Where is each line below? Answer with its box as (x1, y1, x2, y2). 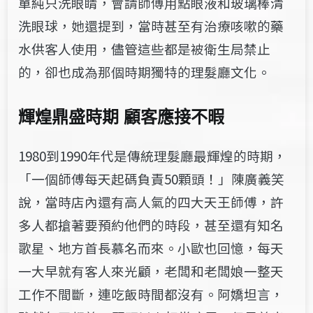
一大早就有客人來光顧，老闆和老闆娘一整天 (18, 261, 284, 280)
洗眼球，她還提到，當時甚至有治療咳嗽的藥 (18, 15, 284, 35)
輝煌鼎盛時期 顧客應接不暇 (18, 108, 225, 127)
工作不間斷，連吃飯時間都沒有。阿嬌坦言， (18, 284, 284, 303)
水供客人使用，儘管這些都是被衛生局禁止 (18, 38, 271, 58)
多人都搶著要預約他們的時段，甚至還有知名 (18, 214, 284, 234)
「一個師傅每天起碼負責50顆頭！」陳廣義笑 (18, 168, 285, 188)
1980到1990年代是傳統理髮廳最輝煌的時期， (18, 145, 287, 165)
